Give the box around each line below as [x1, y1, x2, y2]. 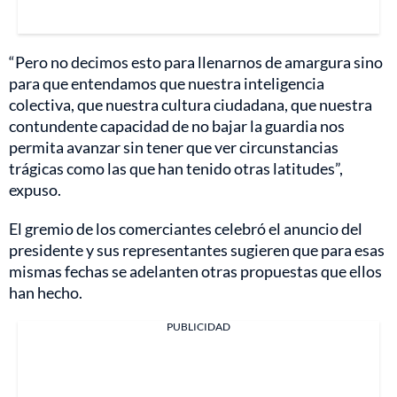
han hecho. [9, 282, 82, 302]
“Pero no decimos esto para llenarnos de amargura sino [9, 51, 383, 72]
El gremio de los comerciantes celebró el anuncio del [9, 218, 362, 238]
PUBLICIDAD [167, 319, 230, 333]
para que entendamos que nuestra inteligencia [9, 73, 324, 93]
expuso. [9, 179, 61, 199]
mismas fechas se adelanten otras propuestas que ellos [9, 261, 382, 281]
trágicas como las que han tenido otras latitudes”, [9, 158, 343, 178]
